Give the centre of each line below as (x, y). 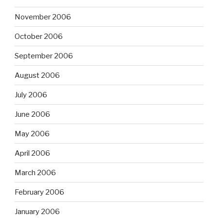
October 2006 (39, 36)
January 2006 (37, 211)
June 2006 (32, 114)
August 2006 (37, 75)
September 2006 (44, 56)
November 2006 (43, 17)
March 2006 (35, 173)
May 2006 (32, 134)
